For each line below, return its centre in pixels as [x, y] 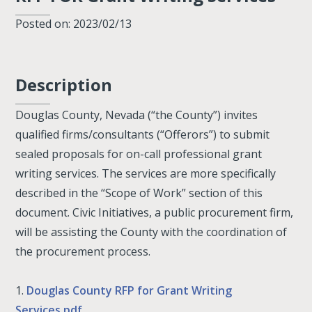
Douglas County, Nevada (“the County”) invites [137, 115]
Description [64, 85]
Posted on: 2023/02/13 [74, 24]
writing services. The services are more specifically [146, 173]
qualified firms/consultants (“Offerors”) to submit [143, 134]
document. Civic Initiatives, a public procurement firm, [155, 212]
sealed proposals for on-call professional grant [139, 154]
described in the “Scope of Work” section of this [139, 193]
